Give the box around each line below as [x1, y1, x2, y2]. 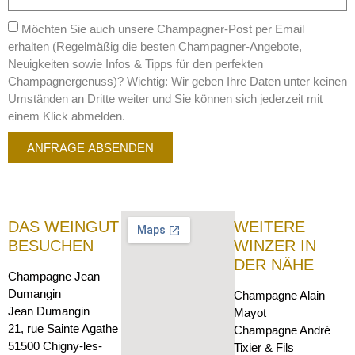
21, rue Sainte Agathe [8, 322, 118, 336]
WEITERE [234, 218, 306, 236]
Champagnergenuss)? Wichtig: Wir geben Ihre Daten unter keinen [8, 74, 347, 88]
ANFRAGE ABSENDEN [27, 140, 154, 155]
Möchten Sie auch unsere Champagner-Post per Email [21, 21, 304, 36]
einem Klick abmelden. [8, 109, 125, 123]
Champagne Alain [234, 288, 326, 303]
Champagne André [234, 323, 331, 338]
